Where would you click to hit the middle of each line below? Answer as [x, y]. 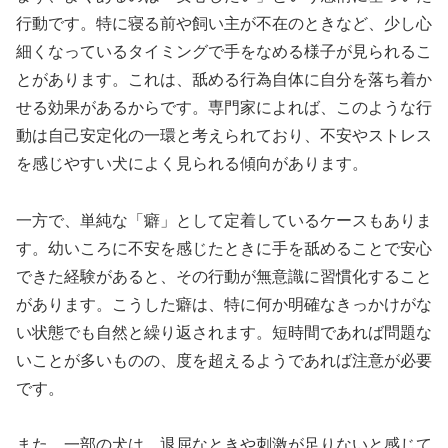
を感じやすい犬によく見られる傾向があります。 [192, 163]
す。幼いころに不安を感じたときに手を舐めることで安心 [224, 248]
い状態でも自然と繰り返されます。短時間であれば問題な [224, 332]
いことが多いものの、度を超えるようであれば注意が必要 [224, 360]
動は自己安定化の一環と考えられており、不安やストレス [224, 135]
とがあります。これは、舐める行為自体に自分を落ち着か [224, 79]
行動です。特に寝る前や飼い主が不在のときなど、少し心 [224, 23]
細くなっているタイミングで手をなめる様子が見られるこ [224, 51]
